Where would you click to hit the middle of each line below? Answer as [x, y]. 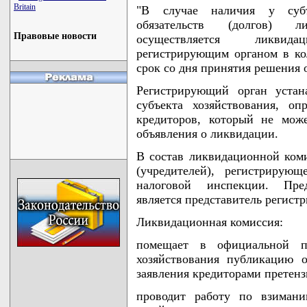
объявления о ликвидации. [207, 133]
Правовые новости [55, 36]
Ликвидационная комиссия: [210, 222]
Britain [25, 7]
